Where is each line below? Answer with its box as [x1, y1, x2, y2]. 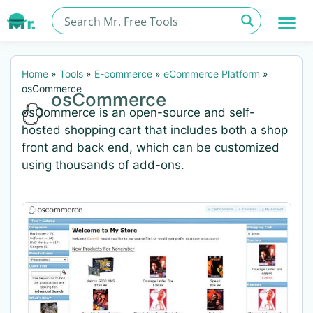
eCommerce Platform [163, 68, 260, 80]
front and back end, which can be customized [22, 140, 279, 154]
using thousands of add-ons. [22, 158, 184, 172]
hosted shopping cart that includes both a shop [22, 123, 288, 137]
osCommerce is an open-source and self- [22, 105, 255, 119]
